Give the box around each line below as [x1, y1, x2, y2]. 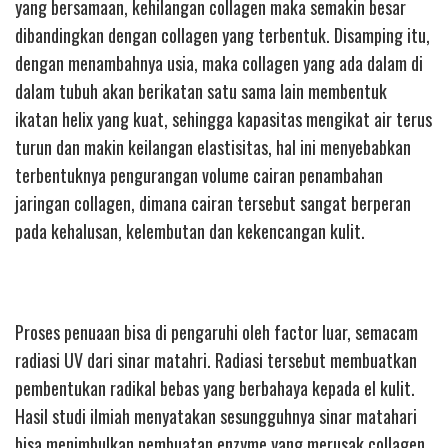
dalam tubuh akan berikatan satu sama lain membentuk [15, 77, 387, 104]
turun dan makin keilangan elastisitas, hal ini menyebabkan [15, 133, 411, 160]
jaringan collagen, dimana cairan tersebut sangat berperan [15, 189, 411, 216]
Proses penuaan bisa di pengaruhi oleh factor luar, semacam [15, 318, 418, 345]
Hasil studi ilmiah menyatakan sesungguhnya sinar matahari [15, 402, 417, 429]
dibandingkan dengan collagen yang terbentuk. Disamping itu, [15, 21, 430, 48]
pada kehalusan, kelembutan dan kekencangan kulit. [15, 217, 365, 244]
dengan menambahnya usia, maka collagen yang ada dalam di [15, 49, 423, 76]
